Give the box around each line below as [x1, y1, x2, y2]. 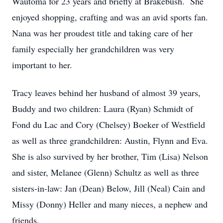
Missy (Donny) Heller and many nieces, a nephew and [12, 198, 208, 210]
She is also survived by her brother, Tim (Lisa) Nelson [12, 150, 208, 162]
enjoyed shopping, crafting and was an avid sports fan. [12, 11, 211, 23]
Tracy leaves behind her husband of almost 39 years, [12, 87, 201, 99]
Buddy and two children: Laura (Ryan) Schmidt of [12, 103, 193, 114]
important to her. [12, 59, 72, 71]
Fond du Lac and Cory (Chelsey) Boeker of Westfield [12, 118, 205, 130]
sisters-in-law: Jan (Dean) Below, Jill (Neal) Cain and [12, 182, 205, 194]
